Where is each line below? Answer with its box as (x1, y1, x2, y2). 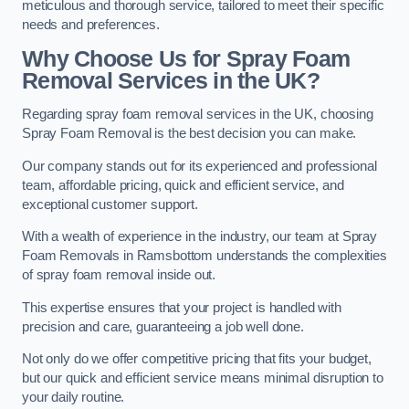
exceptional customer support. (22, 196, 198, 212)
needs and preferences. (22, 17, 160, 32)
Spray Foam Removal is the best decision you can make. (22, 126, 357, 142)
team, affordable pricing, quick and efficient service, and (22, 177, 344, 193)
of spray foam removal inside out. (22, 267, 216, 283)
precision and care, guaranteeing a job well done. (22, 319, 304, 334)
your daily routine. (22, 390, 125, 405)
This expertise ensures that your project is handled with (22, 299, 341, 315)
